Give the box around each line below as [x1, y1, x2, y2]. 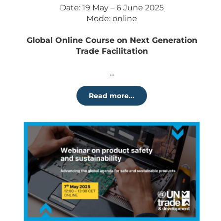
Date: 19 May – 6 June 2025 [60, 3, 164, 12]
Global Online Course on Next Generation [26, 36, 197, 45]
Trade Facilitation [75, 46, 148, 56]
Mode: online [86, 14, 137, 23]
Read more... [89, 91, 135, 100]
